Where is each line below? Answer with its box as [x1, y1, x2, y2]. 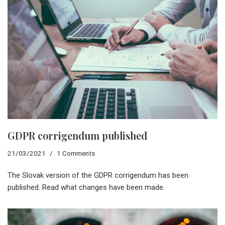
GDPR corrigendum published [8, 129, 147, 143]
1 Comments [57, 149, 95, 158]
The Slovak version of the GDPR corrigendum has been [8, 171, 188, 180]
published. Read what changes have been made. [8, 183, 165, 192]
